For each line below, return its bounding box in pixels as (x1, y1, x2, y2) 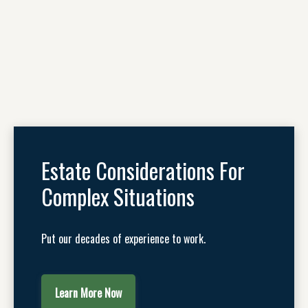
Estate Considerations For (41, 154, 245, 186)
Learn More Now (55, 285, 122, 301)
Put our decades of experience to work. (41, 230, 206, 247)
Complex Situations (41, 180, 195, 212)
